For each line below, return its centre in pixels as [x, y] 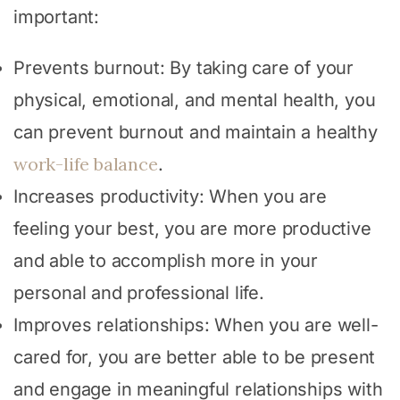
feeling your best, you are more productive [192, 228]
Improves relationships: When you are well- [196, 325]
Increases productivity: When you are [170, 196]
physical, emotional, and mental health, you [195, 100]
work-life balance [86, 163]
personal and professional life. [139, 292]
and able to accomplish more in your [166, 260]
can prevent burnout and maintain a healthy [196, 132]
